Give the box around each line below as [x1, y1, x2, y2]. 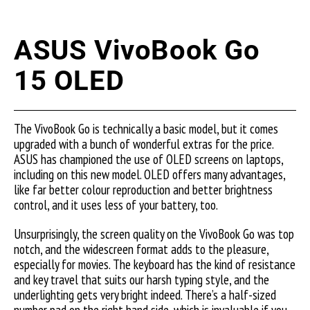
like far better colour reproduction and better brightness [14, 181, 273, 198]
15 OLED [14, 64, 125, 97]
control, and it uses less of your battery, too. [14, 197, 218, 213]
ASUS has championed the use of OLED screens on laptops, [14, 151, 283, 167]
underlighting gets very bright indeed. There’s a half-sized [14, 286, 276, 303]
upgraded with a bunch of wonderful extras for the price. [14, 136, 273, 152]
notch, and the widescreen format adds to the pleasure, [14, 241, 268, 257]
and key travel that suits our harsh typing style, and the [14, 271, 269, 288]
